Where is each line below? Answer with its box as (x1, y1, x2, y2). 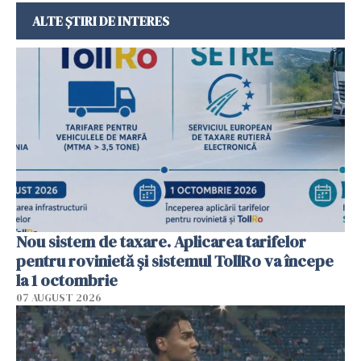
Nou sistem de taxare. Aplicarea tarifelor (16, 230, 306, 254)
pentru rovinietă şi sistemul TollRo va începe (16, 250, 334, 273)
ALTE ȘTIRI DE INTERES (32, 11, 169, 30)
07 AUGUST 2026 (16, 291, 102, 305)
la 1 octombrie (16, 269, 118, 293)
